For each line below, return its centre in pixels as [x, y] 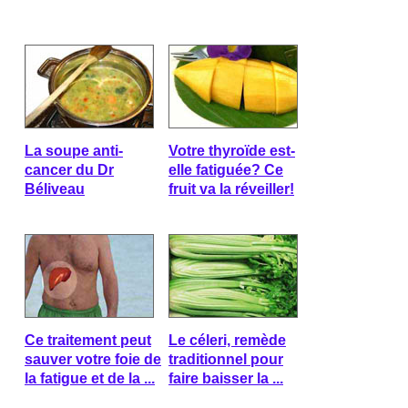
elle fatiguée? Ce [226, 170]
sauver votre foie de [93, 359]
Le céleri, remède [227, 340]
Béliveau [55, 189]
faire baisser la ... [226, 378]
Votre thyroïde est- [232, 151]
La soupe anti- [74, 151]
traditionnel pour [226, 359]
